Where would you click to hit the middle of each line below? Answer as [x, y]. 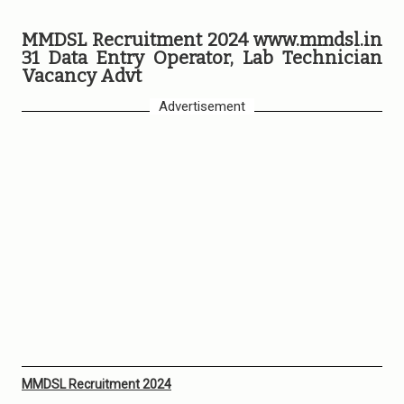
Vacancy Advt [82, 76]
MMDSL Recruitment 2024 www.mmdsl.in [202, 40]
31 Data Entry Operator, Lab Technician [202, 58]
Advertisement [202, 106]
